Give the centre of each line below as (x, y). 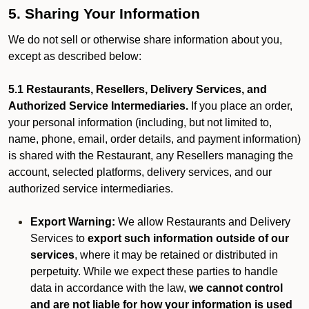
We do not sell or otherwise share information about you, (145, 40)
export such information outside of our (188, 238)
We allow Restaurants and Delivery (203, 222)
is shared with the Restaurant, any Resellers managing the (151, 156)
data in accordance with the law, (110, 288)
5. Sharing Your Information (104, 14)
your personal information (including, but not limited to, (140, 122)
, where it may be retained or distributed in (176, 255)
